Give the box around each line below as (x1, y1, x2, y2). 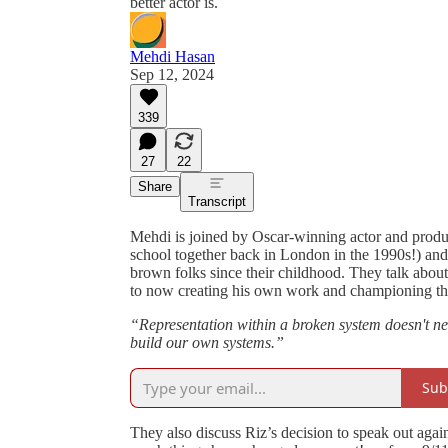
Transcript (188, 193, 246, 209)
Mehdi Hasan (130, 47, 215, 65)
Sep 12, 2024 (130, 65, 214, 83)
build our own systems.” (130, 333, 284, 351)
